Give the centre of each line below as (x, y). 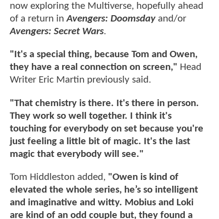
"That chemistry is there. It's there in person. (104, 103)
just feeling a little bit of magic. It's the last (100, 141)
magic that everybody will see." (77, 154)
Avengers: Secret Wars (57, 32)
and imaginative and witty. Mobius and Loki (102, 203)
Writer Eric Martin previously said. (80, 80)
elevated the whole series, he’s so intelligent (104, 190)
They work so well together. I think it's (91, 116)
